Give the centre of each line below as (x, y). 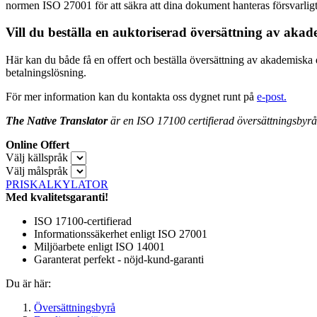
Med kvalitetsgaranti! (57, 197)
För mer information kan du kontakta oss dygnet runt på (131, 97)
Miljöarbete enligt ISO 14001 (99, 247)
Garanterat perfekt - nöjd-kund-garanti (119, 260)
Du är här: (28, 284)
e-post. (272, 97)
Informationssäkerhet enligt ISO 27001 (121, 234)
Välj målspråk (37, 171)
